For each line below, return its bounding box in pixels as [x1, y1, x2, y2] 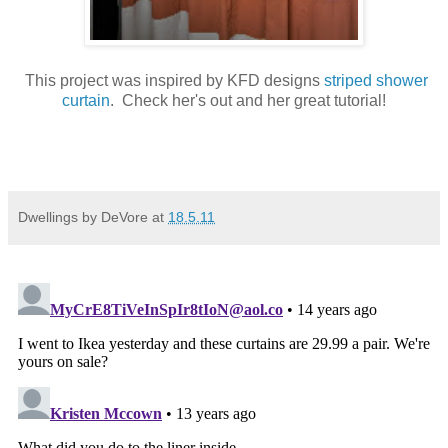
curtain [62, 92, 110, 110]
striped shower [323, 72, 428, 90]
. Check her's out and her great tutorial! [110, 92, 386, 110]
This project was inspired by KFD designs [20, 72, 324, 90]
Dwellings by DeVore [18, 209, 148, 226]
